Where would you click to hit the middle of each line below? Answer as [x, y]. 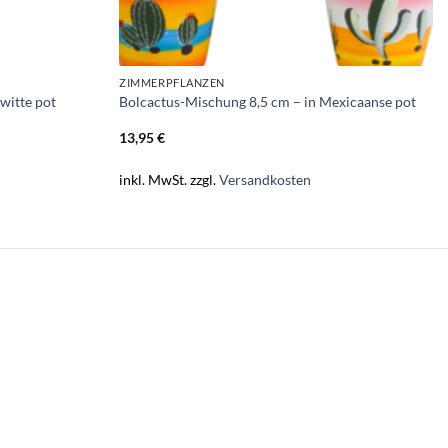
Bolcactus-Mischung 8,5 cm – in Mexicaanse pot [268, 102]
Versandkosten [265, 179]
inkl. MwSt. [153, 179]
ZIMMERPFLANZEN [172, 83]
